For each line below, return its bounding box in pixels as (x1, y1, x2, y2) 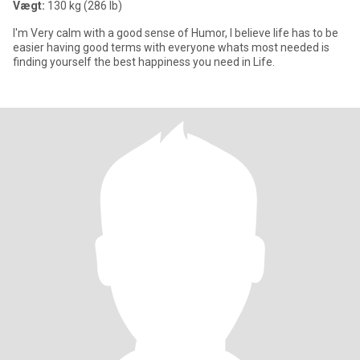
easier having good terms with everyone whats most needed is (13, 41, 329, 54)
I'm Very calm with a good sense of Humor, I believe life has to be (13, 27, 338, 39)
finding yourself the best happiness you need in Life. (13, 55, 275, 68)
